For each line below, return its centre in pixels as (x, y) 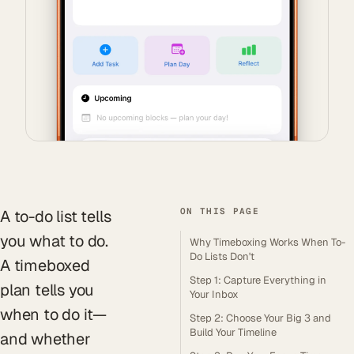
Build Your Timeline (233, 332)
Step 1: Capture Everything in (258, 280)
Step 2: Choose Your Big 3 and (260, 318)
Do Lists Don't (222, 256)
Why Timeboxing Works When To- (267, 242)
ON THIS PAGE (220, 211)
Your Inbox (214, 294)
